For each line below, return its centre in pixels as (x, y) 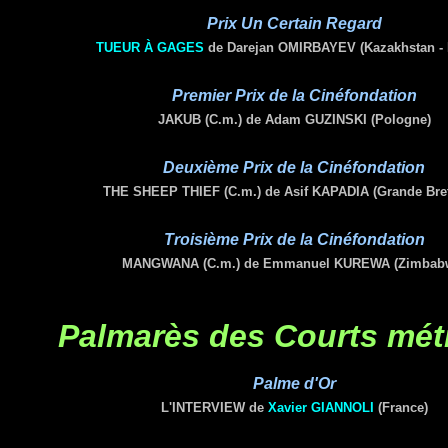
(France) (400, 407)
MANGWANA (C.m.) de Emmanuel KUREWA (256, 263)
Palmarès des (166, 336)
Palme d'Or (294, 383)
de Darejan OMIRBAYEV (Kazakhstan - (323, 47)
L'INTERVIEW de (214, 407)
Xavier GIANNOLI (320, 407)
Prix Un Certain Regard (294, 23)
